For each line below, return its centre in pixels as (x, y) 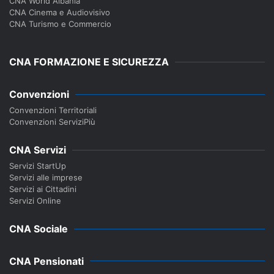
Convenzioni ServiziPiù (52, 122)
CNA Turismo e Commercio (60, 24)
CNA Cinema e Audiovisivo (60, 13)
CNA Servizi (38, 150)
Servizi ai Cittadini (43, 189)
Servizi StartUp (38, 165)
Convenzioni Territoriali (53, 110)
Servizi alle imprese (46, 177)
